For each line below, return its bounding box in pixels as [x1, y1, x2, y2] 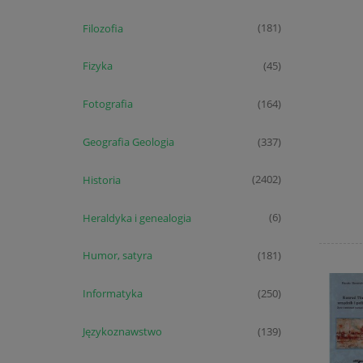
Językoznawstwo [82, 323, 162, 339]
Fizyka [82, 58, 113, 74]
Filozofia [82, 20, 123, 36]
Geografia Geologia [82, 135, 174, 150]
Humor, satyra [82, 248, 152, 263]
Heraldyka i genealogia [82, 210, 191, 225]
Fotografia [82, 96, 133, 112]
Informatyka [82, 286, 143, 301]
